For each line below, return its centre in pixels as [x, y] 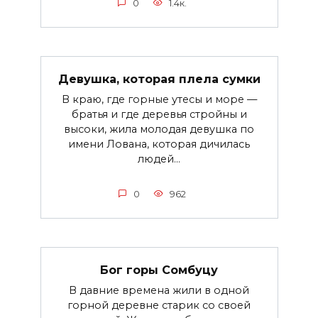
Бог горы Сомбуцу [159, 270]
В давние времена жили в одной [159, 290]
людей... [159, 159]
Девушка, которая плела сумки [159, 79]
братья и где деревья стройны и [159, 114]
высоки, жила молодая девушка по [159, 129]
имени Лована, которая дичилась [159, 144]
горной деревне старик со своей [159, 305]
